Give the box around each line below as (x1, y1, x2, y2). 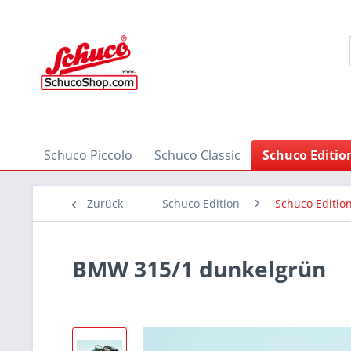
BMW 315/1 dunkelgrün (72, 254, 326, 284)
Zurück (87, 196, 123, 211)
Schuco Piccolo (44, 147, 132, 164)
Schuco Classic (154, 147, 241, 164)
